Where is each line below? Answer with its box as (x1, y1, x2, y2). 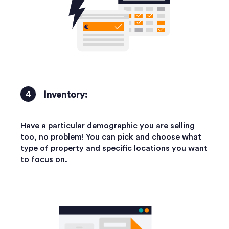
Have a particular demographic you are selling (20, 121, 195, 130)
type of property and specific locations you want (20, 144, 208, 152)
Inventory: (43, 89, 87, 99)
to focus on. (20, 155, 67, 164)
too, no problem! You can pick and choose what (20, 132, 201, 141)
